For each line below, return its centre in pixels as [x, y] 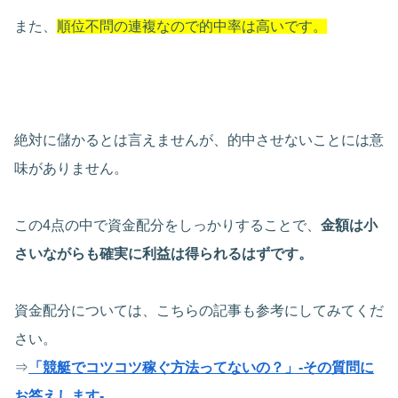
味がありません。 [71, 168]
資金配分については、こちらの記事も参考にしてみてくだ [199, 310]
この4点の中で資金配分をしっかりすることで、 [167, 225]
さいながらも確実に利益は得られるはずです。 [163, 253]
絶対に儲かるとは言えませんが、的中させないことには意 [199, 139]
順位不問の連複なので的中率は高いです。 [192, 26]
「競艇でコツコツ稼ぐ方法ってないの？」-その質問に [201, 367]
